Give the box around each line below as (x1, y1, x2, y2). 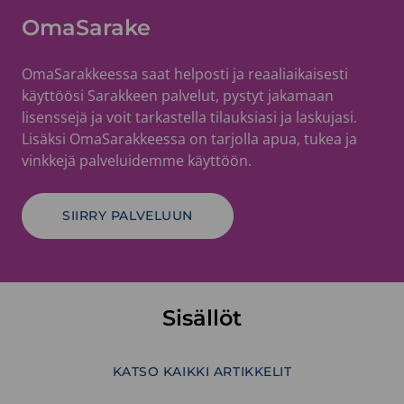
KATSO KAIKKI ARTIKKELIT (112, 363, 292, 380)
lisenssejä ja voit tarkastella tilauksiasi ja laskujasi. (22, 106, 357, 127)
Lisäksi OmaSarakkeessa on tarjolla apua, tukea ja (22, 128, 357, 149)
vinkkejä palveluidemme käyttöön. (22, 150, 255, 170)
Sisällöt (162, 304, 242, 331)
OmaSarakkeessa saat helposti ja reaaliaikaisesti (22, 63, 348, 84)
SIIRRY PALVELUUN (62, 207, 193, 224)
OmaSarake (22, 14, 151, 41)
